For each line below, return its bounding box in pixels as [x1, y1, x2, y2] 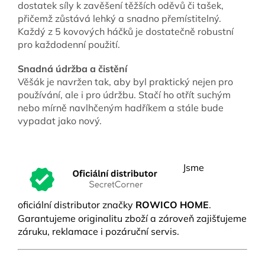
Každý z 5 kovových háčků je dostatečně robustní [18, 25, 234, 37]
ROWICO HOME [135, 198, 209, 211]
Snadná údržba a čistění [18, 62, 127, 75]
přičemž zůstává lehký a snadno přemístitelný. [18, 12, 221, 24]
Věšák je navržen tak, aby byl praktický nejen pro [18, 75, 233, 88]
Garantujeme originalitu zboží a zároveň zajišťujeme [18, 212, 247, 224]
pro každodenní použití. [18, 38, 120, 50]
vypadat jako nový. [18, 114, 102, 127]
